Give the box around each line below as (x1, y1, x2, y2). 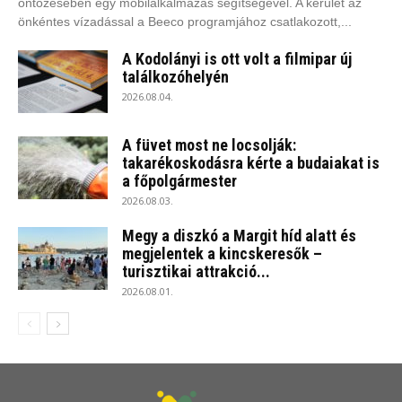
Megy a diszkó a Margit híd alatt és (122, 226, 356, 246)
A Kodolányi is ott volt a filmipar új (122, 49, 352, 69)
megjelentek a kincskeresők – (122, 244, 322, 264)
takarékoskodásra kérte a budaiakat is (122, 153, 380, 173)
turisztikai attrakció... (122, 262, 270, 282)
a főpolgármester (122, 171, 237, 191)
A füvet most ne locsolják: (122, 135, 296, 155)
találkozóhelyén (122, 67, 229, 87)
